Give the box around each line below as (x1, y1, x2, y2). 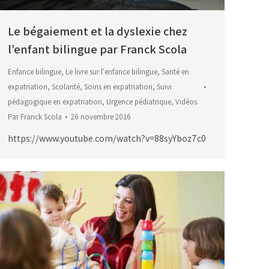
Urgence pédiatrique (106, 97, 171, 107)
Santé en (162, 67, 189, 77)
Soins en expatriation (84, 82, 153, 92)
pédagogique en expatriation (8, 97, 102, 107)
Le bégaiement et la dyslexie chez (8, 23, 187, 40)
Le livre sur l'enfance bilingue (65, 67, 157, 77)
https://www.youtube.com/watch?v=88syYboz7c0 (8, 132, 206, 145)
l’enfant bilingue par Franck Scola (8, 41, 187, 58)
